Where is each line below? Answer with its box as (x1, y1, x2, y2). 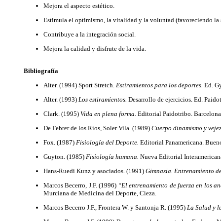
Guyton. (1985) (43, 153, 86, 160)
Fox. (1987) (43, 139, 76, 146)
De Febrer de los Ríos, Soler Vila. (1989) (43, 124, 151, 132)
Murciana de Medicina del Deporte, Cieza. (43, 189, 156, 197)
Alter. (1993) (43, 96, 78, 103)
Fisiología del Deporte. (76, 139, 139, 146)
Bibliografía (24, 67, 58, 74)
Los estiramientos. (78, 96, 127, 103)
